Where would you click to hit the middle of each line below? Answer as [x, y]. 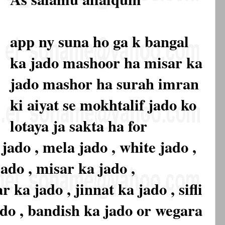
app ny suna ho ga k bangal [99, 41]
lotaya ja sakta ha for [79, 126]
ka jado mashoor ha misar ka [106, 63]
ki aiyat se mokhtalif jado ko [103, 105]
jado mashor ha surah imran [104, 84]
